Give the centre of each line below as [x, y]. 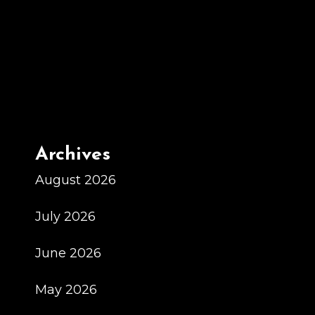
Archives [73, 155]
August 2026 [76, 180]
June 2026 [68, 253]
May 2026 [66, 290]
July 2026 [65, 217]
